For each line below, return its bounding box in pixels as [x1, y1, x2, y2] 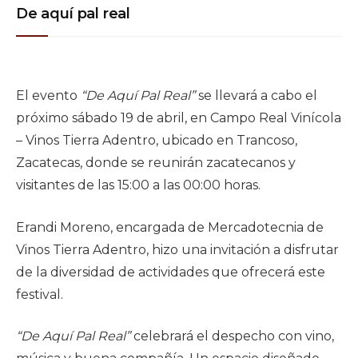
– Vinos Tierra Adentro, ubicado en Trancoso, [16, 132, 297, 148]
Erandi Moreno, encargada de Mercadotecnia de [16, 219, 324, 235]
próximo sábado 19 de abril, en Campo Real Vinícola [16, 109, 341, 125]
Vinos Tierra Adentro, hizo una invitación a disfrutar [16, 241, 339, 257]
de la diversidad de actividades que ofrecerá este [16, 264, 325, 280]
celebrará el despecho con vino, [130, 328, 334, 344]
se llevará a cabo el [195, 87, 317, 103]
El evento [16, 87, 81, 103]
